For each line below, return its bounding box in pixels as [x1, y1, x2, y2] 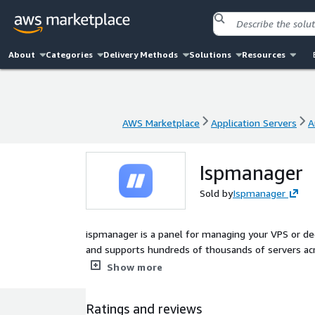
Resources [241, 49, 285, 60]
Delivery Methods [103, 49, 179, 60]
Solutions [188, 49, 231, 60]
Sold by [200, 187, 233, 199]
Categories [46, 49, 94, 60]
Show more [107, 261, 163, 273]
